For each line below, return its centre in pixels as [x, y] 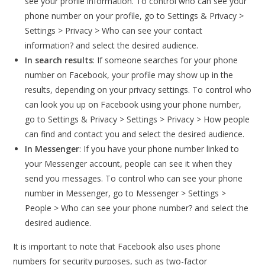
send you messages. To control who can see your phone [134, 178]
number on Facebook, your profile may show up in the [129, 75]
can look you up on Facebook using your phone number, [133, 104]
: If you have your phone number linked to [159, 149]
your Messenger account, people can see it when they [129, 164]
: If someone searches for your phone [166, 60]
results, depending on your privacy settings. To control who [138, 90]
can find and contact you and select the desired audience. [135, 134]
